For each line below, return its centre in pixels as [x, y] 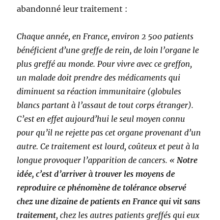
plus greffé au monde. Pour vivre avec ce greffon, [105, 64]
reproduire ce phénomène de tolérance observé [102, 188]
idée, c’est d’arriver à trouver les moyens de [96, 174]
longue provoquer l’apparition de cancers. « [97, 160]
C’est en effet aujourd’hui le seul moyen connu [101, 119]
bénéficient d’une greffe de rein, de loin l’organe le [108, 50]
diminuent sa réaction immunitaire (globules [99, 92]
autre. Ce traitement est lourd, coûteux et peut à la [108, 147]
